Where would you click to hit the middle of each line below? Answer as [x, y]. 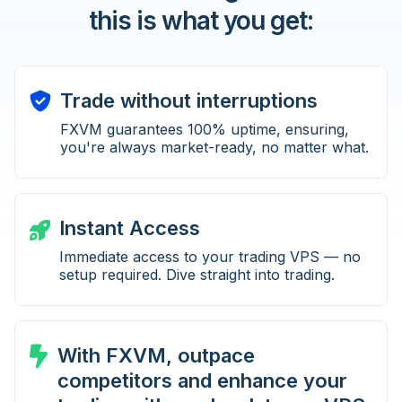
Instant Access [130, 228]
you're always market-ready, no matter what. [214, 148]
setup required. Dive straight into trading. [197, 275]
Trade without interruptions [189, 101]
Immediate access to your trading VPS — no [210, 257]
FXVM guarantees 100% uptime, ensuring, [205, 130]
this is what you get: [201, 21]
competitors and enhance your [202, 381]
